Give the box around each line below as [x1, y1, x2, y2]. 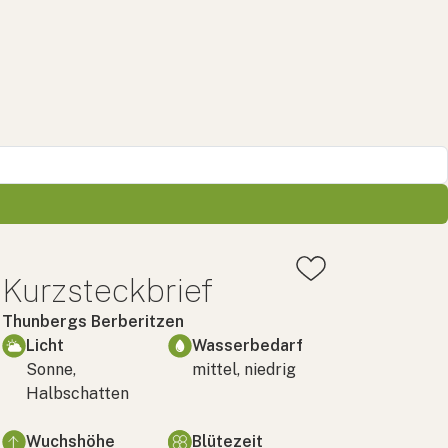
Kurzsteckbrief [2, 271, 213, 309]
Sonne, [26, 359, 76, 379]
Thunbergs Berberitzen [2, 311, 184, 331]
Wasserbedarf [192, 335, 303, 355]
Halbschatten [26, 383, 129, 403]
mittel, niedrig [192, 359, 296, 379]
